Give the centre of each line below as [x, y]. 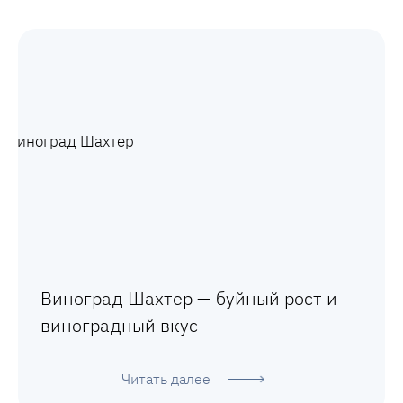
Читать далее [166, 379]
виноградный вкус [119, 326]
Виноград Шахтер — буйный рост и [189, 299]
